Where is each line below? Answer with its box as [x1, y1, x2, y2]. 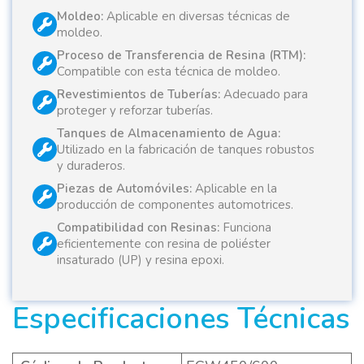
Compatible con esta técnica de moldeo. [57, 63, 280, 80]
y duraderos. [57, 158, 125, 175]
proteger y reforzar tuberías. [57, 102, 213, 119]
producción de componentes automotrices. [57, 197, 293, 214]
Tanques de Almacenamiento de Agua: [57, 125, 280, 142]
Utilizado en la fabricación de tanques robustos [57, 141, 314, 158]
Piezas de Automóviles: [57, 180, 192, 197]
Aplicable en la [192, 180, 277, 197]
